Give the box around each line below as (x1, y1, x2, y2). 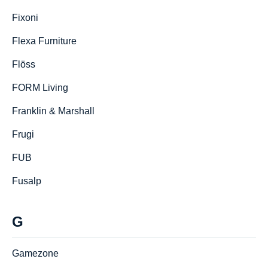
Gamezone (12, 248, 59, 258)
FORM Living (12, 83, 68, 93)
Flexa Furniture (12, 36, 77, 46)
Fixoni (12, 13, 38, 23)
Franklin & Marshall (12, 106, 95, 116)
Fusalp (12, 176, 41, 186)
